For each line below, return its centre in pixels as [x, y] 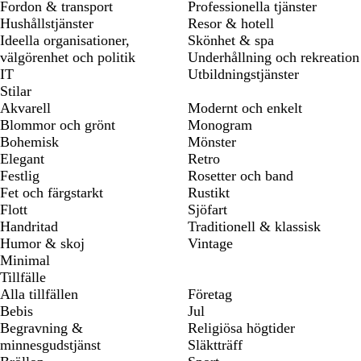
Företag [210, 294]
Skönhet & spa [231, 40]
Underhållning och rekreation [274, 57]
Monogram [220, 125]
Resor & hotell [231, 23]
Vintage [210, 243]
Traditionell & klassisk [254, 226]
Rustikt [209, 193]
